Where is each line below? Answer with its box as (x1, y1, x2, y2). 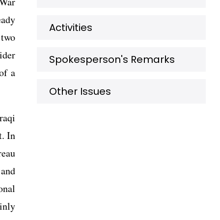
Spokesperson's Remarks (49, 53, 175, 66)
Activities (49, 21, 92, 34)
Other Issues (49, 84, 111, 98)
